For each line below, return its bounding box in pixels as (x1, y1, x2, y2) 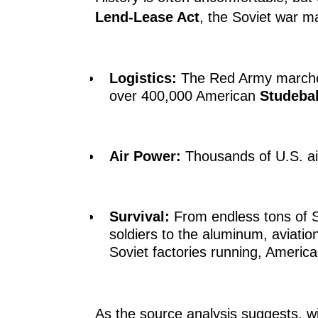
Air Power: (109, 148, 181, 165)
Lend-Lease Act (95, 9, 199, 26)
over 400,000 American (109, 88, 260, 104)
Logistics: (109, 70, 177, 87)
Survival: (109, 209, 170, 225)
